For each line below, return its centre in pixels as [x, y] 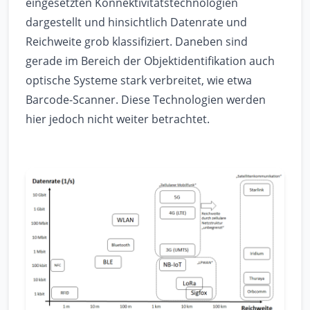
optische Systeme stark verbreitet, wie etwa [139, 80]
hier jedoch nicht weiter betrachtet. [118, 119]
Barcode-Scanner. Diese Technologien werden [146, 100]
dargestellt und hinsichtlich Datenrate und [136, 22]
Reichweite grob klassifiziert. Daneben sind [137, 42]
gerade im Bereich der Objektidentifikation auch [150, 61]
